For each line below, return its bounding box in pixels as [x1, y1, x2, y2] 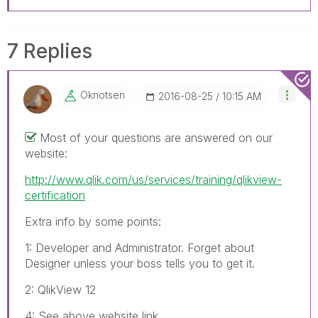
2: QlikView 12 [25, 282, 96, 297]
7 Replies [7, 38, 92, 63]
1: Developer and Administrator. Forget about [25, 240, 254, 255]
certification [25, 187, 85, 202]
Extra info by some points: [25, 214, 161, 229]
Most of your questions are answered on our [40, 130, 273, 145]
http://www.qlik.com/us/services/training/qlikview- [25, 172, 282, 187]
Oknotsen [80, 88, 125, 101]
